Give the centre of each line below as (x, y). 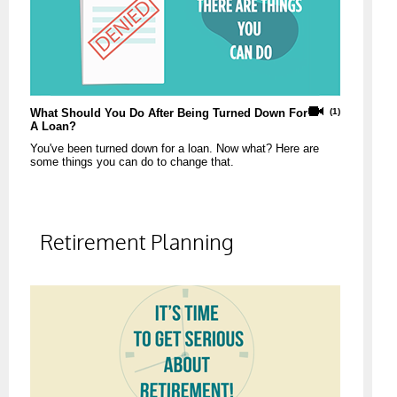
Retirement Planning (137, 242)
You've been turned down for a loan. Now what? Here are (175, 149)
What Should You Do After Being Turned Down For (169, 113)
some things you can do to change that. (132, 162)
